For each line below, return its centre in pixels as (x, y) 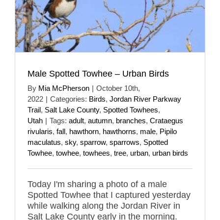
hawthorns (119, 131)
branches (131, 120)
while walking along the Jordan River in (104, 206)
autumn (100, 120)
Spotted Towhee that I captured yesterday (109, 195)
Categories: (69, 99)
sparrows (124, 142)
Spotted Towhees (131, 110)
